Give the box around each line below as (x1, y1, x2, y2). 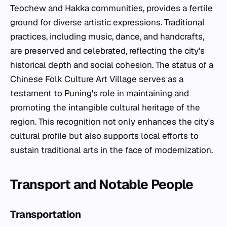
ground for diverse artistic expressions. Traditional (10, 16, 205, 28)
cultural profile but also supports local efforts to (10, 130, 199, 141)
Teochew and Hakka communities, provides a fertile (10, 2, 213, 14)
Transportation (10, 207, 81, 221)
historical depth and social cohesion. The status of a (10, 59, 213, 70)
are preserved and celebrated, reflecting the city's (10, 45, 205, 56)
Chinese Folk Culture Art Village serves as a (10, 73, 183, 85)
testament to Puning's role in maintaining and (10, 87, 189, 99)
